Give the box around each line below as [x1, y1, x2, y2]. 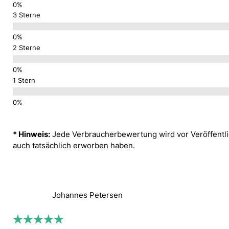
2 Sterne [13, 43, 41, 52]
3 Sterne [13, 11, 41, 19]
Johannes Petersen [52, 190, 123, 200]
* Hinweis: [13, 129, 51, 140]
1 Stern [13, 76, 36, 84]
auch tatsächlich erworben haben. [13, 141, 138, 151]
